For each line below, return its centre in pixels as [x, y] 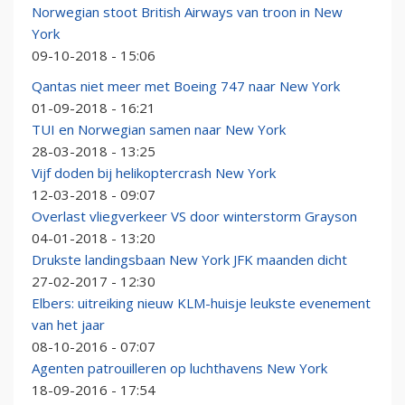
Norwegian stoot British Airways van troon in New [187, 12]
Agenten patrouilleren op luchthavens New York [179, 368]
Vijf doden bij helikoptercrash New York [154, 173]
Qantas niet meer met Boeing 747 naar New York [186, 86]
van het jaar [68, 325]
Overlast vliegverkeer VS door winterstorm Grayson [194, 217]
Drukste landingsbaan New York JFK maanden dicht [189, 260]
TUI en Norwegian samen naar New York [159, 130]
